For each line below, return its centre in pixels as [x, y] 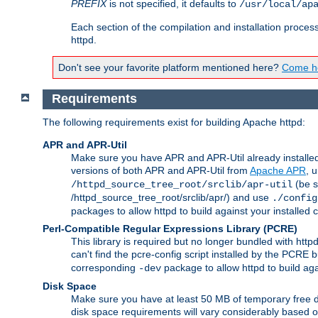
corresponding [105, 268]
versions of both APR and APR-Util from [160, 171]
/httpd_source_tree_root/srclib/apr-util [182, 185]
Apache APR [278, 171]
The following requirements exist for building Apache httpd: [174, 122]
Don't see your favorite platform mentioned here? [170, 67]
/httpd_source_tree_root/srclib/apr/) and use [171, 198]
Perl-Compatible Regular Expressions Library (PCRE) [170, 229]
